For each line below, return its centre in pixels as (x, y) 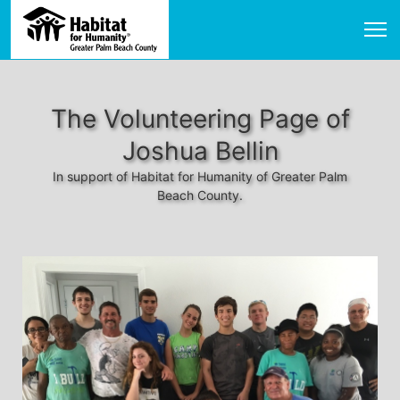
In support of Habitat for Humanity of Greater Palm (200, 176)
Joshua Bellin (200, 151)
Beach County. (200, 195)
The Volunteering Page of (200, 119)
